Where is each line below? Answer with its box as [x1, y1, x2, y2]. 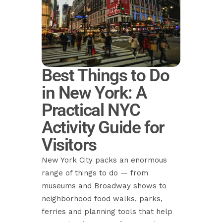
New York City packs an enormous [42, 156, 167, 165]
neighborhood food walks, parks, [42, 194, 163, 203]
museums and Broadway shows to [42, 181, 166, 190]
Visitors [42, 135, 97, 155]
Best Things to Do [42, 65, 169, 86]
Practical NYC [42, 100, 140, 120]
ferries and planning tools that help [42, 207, 172, 216]
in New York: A [42, 83, 147, 103]
